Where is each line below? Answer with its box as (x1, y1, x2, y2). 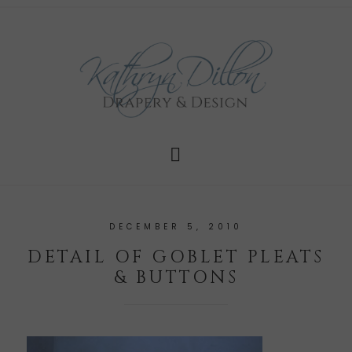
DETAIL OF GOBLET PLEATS (27, 246, 324, 269)
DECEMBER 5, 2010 (109, 221, 243, 233)
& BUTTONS (113, 266, 239, 290)
